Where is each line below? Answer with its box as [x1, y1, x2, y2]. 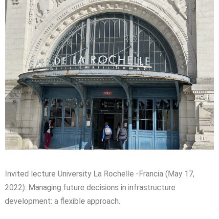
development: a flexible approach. [5, 197, 120, 206]
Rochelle [104, 169, 134, 178]
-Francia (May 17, [134, 169, 195, 178]
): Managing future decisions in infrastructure [22, 183, 175, 192]
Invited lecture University [5, 169, 93, 178]
